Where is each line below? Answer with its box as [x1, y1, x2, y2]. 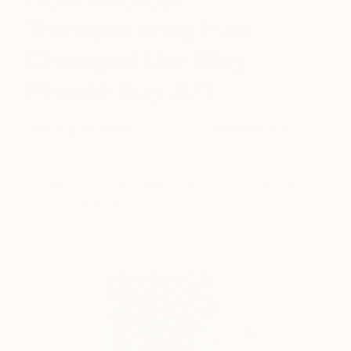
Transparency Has [24, 12, 253, 47]
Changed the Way [24, 42, 248, 78]
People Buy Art [24, 73, 212, 108]
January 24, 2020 [24, 121, 134, 138]
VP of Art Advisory [24, 194, 131, 210]
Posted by [154, 121, 215, 138]
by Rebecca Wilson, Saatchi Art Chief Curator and [24, 175, 306, 191]
